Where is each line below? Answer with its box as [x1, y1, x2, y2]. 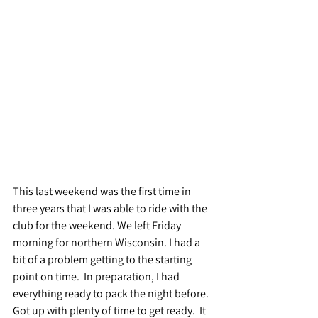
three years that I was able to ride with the [13, 200, 209, 216]
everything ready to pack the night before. [13, 285, 213, 301]
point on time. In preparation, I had [13, 268, 182, 284]
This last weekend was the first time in [13, 183, 193, 199]
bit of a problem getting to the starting [13, 251, 194, 267]
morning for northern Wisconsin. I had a [13, 234, 202, 250]
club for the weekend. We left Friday [13, 217, 183, 233]
